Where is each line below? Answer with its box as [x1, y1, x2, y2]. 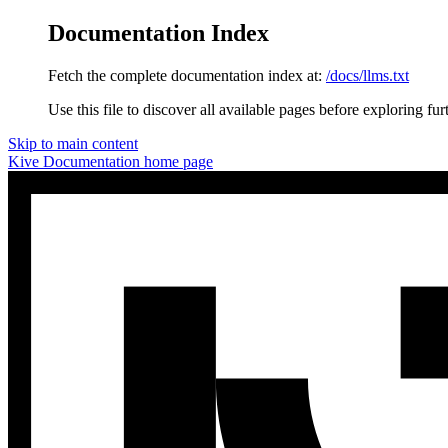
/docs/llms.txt [326, 66, 409, 84]
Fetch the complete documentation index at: [48, 66, 322, 84]
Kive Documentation [8, 152, 140, 170]
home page [140, 152, 213, 170]
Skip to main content [8, 134, 138, 152]
